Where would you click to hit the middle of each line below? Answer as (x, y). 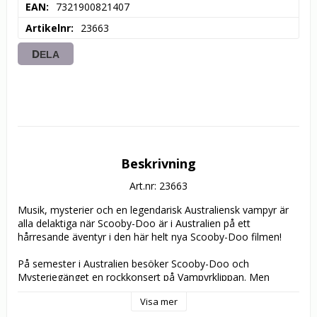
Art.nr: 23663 (158, 186)
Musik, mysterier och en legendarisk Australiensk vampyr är (153, 210)
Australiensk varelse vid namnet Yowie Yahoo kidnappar (145, 304)
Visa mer (158, 302)
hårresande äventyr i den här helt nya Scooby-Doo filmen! (151, 237)
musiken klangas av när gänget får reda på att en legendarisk (157, 291)
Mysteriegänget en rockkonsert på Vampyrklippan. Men (144, 277)
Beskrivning (158, 164)
